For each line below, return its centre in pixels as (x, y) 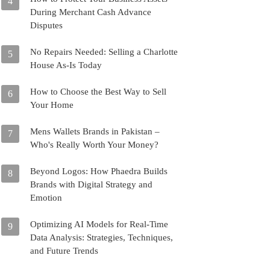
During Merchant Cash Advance (91, 12)
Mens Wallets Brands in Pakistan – (95, 131)
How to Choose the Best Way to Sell (98, 92)
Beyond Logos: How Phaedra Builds (99, 171)
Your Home (52, 105)
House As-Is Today (66, 65)
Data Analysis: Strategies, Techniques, (102, 237)
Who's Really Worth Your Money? (94, 145)
